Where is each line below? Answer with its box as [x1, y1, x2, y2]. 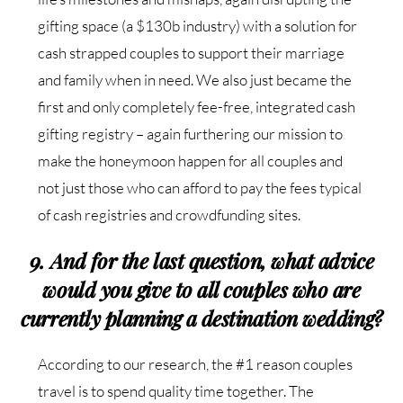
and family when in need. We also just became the [38, 70, 353, 90]
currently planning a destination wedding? [21, 304, 382, 333]
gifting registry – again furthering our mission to [38, 124, 344, 144]
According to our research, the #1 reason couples [38, 354, 354, 374]
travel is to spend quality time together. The [38, 381, 315, 401]
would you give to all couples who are [42, 275, 361, 304]
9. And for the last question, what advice [29, 246, 374, 275]
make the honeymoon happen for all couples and [38, 151, 344, 171]
